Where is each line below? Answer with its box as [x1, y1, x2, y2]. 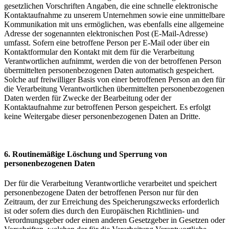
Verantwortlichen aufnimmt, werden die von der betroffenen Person [4, 57, 221, 66]
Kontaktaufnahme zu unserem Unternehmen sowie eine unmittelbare [4, 11, 225, 20]
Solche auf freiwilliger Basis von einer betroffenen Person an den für [4, 75, 225, 84]
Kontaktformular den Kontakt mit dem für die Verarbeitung [4, 48, 194, 57]
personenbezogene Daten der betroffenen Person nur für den [4, 188, 198, 197]
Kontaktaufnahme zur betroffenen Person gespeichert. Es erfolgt [4, 103, 211, 112]
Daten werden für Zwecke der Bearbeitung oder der [4, 94, 171, 103]
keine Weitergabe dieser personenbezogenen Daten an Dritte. [4, 112, 200, 121]
